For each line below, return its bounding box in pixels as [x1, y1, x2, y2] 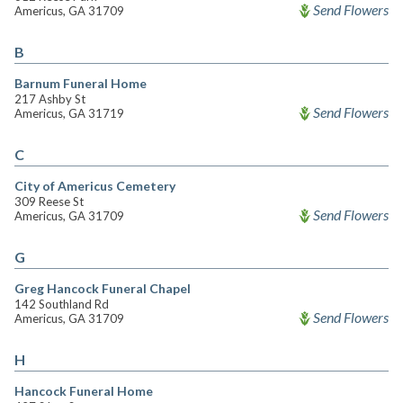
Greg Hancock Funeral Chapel [14, 281, 191, 296]
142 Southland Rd [14, 297, 109, 311]
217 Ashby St [14, 92, 85, 106]
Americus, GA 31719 [14, 106, 124, 121]
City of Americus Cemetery [14, 178, 175, 193]
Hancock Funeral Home [14, 383, 153, 399]
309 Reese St [14, 194, 84, 209]
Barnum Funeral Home [14, 76, 147, 91]
